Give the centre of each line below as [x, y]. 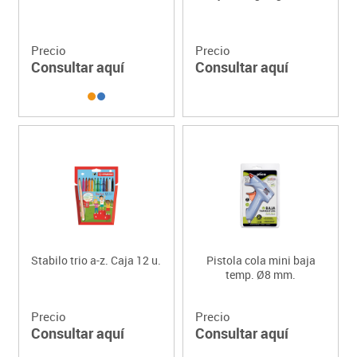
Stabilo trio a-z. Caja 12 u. [96, 261]
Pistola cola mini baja [261, 261]
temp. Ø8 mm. [261, 275]
